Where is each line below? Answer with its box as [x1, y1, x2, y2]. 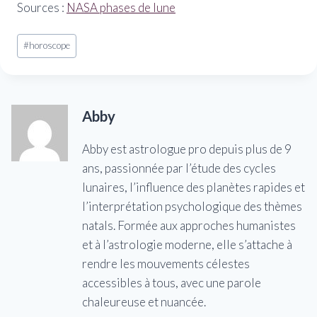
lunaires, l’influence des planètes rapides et [82, 180, 305, 195]
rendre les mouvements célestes [82, 256, 250, 272]
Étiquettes [16, 30, 71, 45]
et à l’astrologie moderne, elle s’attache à [82, 237, 292, 253]
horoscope [29, 40, 71, 52]
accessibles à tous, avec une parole [82, 275, 261, 291]
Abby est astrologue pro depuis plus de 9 [82, 142, 292, 157]
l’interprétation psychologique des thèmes [82, 199, 302, 214]
